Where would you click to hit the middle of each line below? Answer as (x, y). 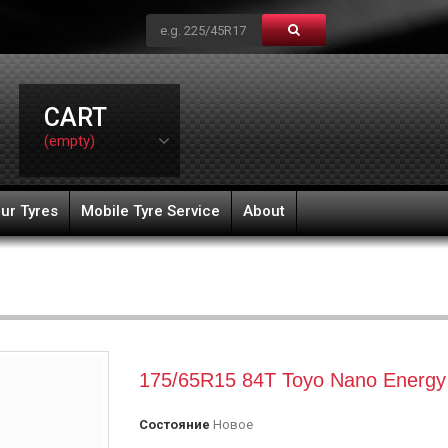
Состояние (174, 424)
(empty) (69, 141)
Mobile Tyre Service (150, 211)
